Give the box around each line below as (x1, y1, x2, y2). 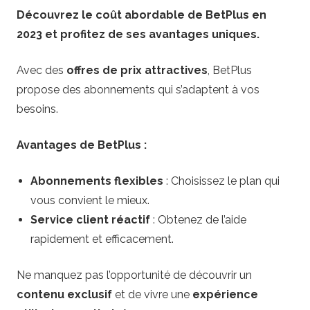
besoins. (17, 102, 58, 116)
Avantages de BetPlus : (17, 138, 147, 152)
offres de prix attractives (66, 64, 208, 77)
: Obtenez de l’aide (150, 213, 246, 227)
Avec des (17, 64, 66, 77)
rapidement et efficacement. (30, 232, 174, 246)
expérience (192, 288, 258, 302)
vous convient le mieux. (30, 194, 149, 208)
